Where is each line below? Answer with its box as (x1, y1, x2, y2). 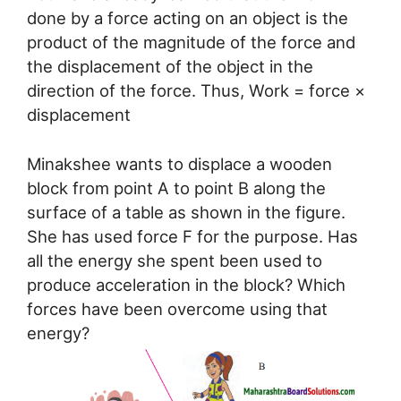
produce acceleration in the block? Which (27, 275, 346, 295)
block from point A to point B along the (27, 178, 326, 199)
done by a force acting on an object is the (27, 8, 348, 29)
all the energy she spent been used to (27, 251, 322, 271)
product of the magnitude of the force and (27, 32, 355, 53)
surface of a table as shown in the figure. (27, 202, 346, 223)
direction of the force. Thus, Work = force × (27, 81, 365, 101)
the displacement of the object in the (27, 56, 313, 77)
